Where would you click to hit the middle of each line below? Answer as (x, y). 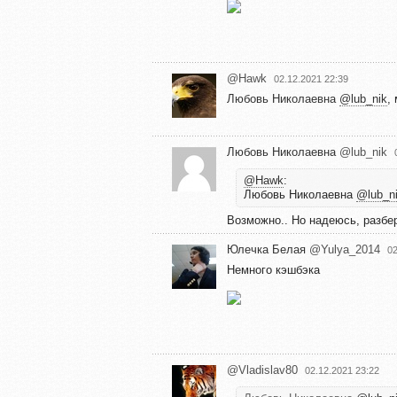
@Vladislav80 (262, 370)
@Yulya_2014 (345, 249)
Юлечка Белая (268, 249)
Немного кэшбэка (273, 269)
